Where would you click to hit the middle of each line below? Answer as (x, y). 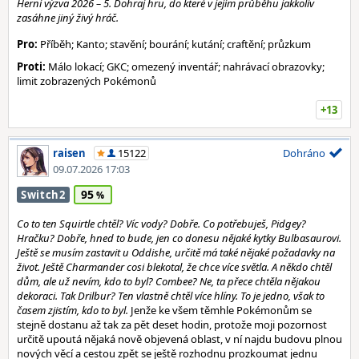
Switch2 (43, 195)
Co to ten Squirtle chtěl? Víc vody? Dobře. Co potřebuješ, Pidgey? (161, 224)
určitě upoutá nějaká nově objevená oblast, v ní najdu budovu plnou (179, 339)
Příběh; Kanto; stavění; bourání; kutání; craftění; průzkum (174, 44)
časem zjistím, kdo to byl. (73, 310)
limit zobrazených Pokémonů (87, 81)
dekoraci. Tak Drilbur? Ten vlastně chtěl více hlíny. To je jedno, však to (171, 296)
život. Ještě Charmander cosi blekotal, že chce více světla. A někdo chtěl (174, 267)
